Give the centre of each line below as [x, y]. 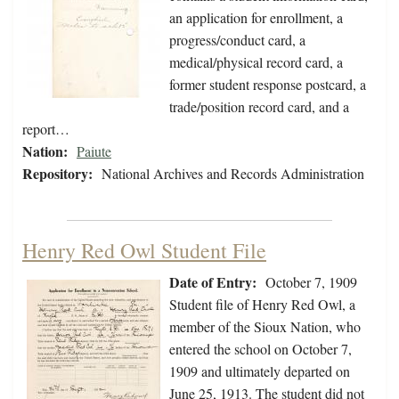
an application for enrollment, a [256, 18]
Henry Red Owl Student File [144, 251]
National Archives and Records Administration [233, 174]
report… [46, 129]
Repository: [57, 174]
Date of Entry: [213, 282]
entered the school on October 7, [261, 349]
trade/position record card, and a [259, 107]
